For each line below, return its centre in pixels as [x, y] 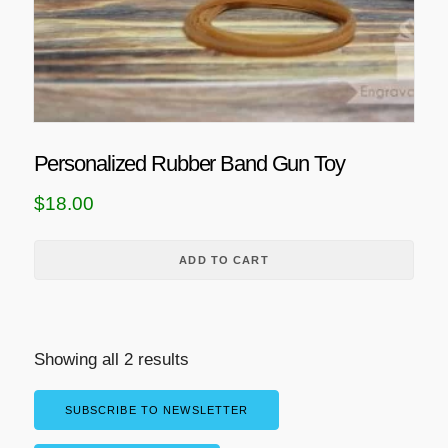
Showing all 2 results [111, 359]
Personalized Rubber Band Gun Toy [189, 164]
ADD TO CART [224, 259]
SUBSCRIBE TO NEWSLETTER [156, 409]
